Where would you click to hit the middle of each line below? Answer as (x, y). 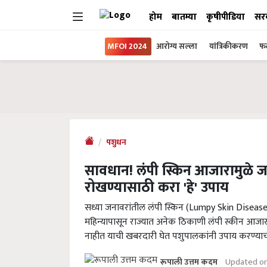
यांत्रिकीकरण (229, 46)
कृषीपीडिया (226, 17)
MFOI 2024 (127, 46)
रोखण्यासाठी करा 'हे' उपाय (157, 188)
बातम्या (184, 17)
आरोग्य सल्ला (177, 46)
